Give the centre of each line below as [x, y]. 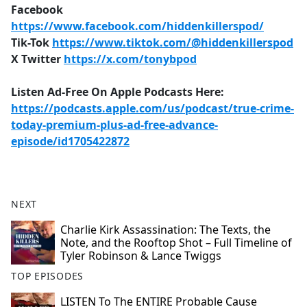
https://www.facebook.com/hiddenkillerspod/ [137, 26]
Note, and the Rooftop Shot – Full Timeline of [176, 243]
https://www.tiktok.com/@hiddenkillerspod [173, 43]
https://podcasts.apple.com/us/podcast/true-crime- [152, 109]
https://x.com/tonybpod [130, 59]
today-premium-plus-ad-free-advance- [114, 125]
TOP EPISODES [48, 276]
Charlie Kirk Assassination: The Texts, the [165, 230]
